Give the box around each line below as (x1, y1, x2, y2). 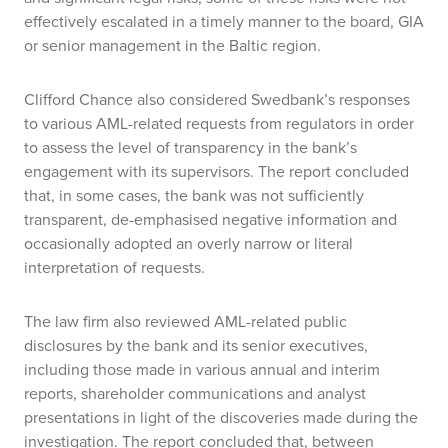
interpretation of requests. (24, 256, 205, 279)
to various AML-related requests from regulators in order (24, 112, 414, 135)
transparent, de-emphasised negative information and (24, 208, 397, 231)
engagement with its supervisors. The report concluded (24, 160, 409, 183)
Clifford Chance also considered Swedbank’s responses (24, 88, 410, 111)
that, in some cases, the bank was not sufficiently (24, 184, 364, 207)
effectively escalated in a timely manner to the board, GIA (24, 10, 424, 33)
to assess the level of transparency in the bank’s (24, 136, 357, 159)
